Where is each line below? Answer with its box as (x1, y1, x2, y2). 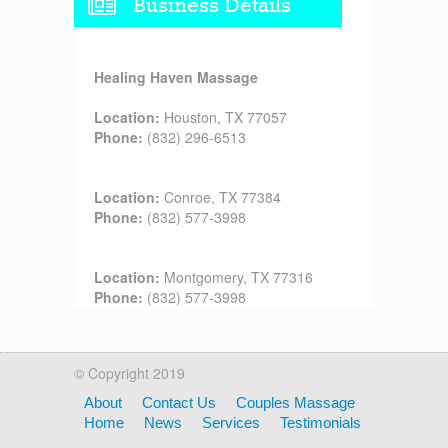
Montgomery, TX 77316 (160, 266, 313, 287)
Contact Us (142, 393, 216, 411)
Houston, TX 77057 (160, 106, 287, 127)
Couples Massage (236, 393, 355, 411)
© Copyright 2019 (74, 362, 185, 383)
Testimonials (280, 413, 361, 431)
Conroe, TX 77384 (160, 186, 281, 207)
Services (202, 413, 260, 431)
